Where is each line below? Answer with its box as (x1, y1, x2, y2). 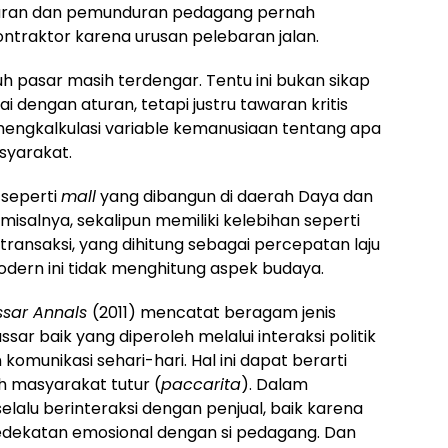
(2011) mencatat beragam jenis (92, 301, 336, 325)
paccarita (161, 373, 241, 397)
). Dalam (241, 373, 308, 397)
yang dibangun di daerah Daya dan (96, 185, 373, 209)
